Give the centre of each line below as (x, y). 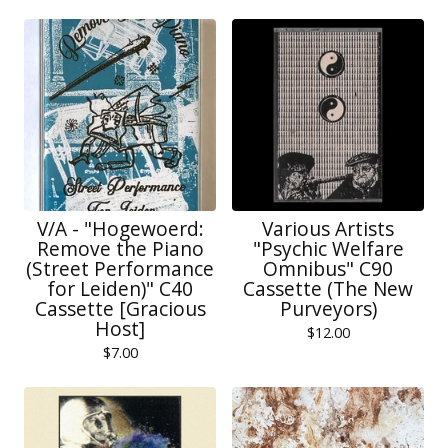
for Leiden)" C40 (120, 288)
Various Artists (328, 228)
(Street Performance (120, 268)
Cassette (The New (328, 288)
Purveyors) (328, 308)
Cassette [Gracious (120, 308)
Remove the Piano (120, 248)
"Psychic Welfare (328, 248)
